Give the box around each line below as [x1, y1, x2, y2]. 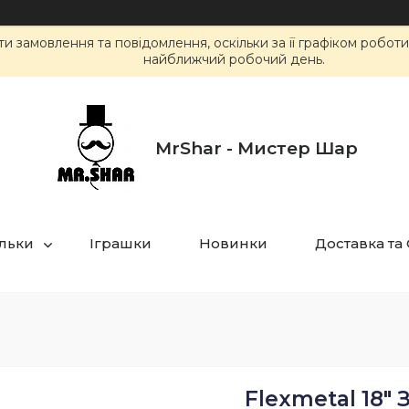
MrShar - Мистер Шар [154, 137, 358, 159]
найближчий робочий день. [143, 51, 325, 68]
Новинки [199, 235, 267, 252]
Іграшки [89, 235, 152, 252]
